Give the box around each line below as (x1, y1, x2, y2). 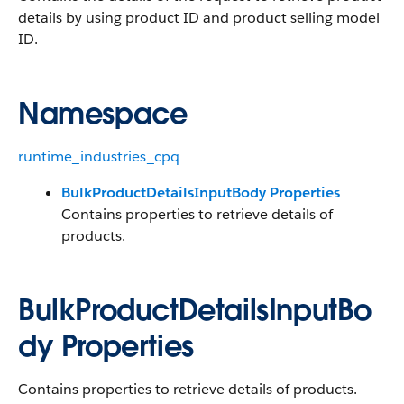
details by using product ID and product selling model (18, 8, 380, 27)
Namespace (18, 95, 188, 132)
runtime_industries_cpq (18, 147, 179, 166)
